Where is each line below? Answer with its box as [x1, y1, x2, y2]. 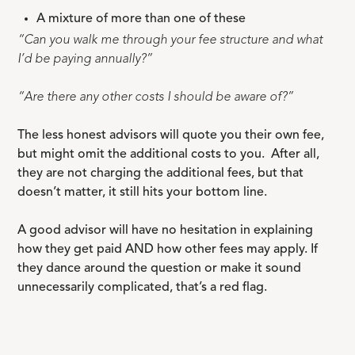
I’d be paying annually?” [17, 53, 153, 66]
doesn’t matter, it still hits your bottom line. [17, 186, 271, 199]
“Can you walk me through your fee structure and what [17, 34, 323, 47]
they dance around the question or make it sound [17, 262, 302, 275]
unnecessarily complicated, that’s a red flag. [17, 281, 268, 294]
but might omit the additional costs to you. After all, [17, 148, 320, 161]
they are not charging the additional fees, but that [17, 167, 304, 180]
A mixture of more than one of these [36, 13, 246, 25]
